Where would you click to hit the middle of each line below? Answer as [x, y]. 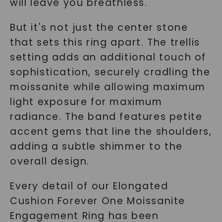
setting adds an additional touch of [108, 57]
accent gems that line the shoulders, [111, 132]
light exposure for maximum [86, 102]
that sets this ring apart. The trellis [105, 42]
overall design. [50, 161]
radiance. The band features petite [106, 117]
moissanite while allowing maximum [108, 87]
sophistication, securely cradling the [110, 72]
